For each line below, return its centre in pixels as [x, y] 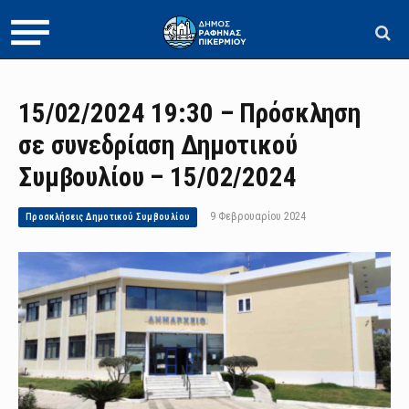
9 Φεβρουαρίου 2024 [258, 216]
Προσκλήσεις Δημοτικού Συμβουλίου [108, 217]
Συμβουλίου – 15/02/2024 [157, 177]
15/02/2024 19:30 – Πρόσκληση [189, 113]
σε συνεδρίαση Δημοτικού [158, 145]
